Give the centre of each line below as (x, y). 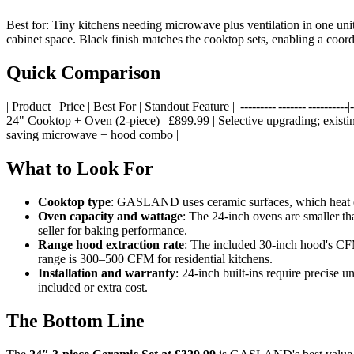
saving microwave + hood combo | (92, 134)
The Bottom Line (75, 320)
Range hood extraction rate (111, 244)
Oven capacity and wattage (110, 216)
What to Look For (80, 168)
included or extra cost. (93, 287)
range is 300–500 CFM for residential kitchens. (155, 258)
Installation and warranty (107, 273)
